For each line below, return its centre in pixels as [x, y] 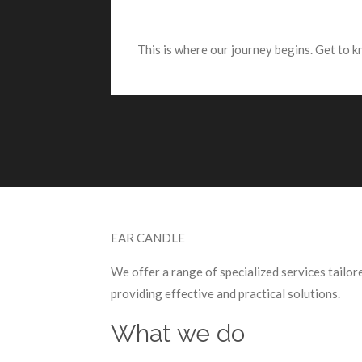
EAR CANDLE [149, 237]
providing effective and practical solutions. [225, 293]
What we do [178, 333]
